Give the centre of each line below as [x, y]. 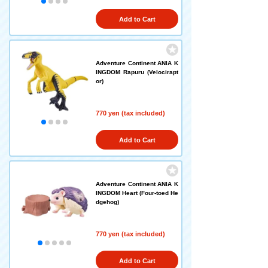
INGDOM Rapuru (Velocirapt [137, 72]
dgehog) [107, 202]
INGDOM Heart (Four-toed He [137, 193]
